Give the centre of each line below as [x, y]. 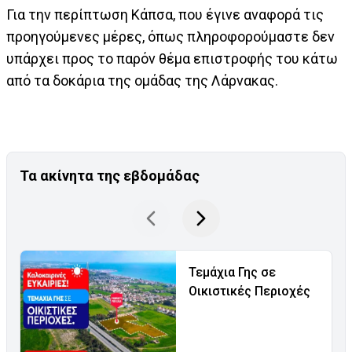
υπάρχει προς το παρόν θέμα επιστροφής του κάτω [172, 59]
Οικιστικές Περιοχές [249, 291]
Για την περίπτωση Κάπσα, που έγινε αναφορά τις [165, 15]
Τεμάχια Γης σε [232, 273]
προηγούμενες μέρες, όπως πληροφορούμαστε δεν [170, 37]
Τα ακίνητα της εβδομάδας [110, 176]
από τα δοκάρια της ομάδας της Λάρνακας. [142, 81]
